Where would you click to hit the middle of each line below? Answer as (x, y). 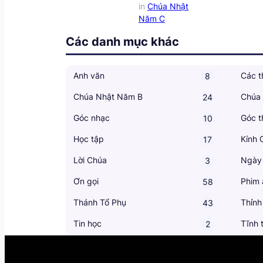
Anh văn (89, 75)
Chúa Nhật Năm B (108, 96)
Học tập (89, 139)
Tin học (87, 223)
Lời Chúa (90, 160)
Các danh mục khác (122, 41)
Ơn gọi (86, 181)
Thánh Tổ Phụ (100, 202)
